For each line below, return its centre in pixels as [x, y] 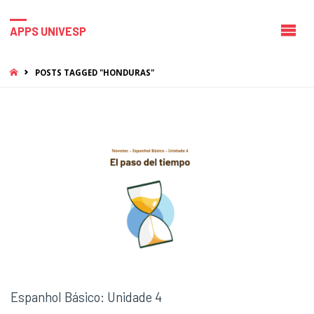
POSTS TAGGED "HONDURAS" [94, 73]
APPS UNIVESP [48, 31]
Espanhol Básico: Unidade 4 [86, 297]
